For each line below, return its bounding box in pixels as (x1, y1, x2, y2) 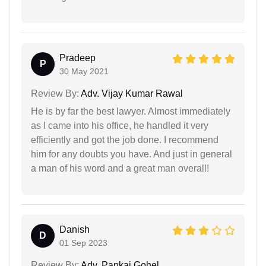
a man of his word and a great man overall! (31, 163, 209, 173)
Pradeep (59, 53, 96, 63)
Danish (59, 224, 90, 235)
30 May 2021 (59, 66, 109, 76)
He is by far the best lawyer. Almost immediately (31, 106, 230, 116)
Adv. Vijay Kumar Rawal (79, 88, 183, 99)
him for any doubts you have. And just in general (31, 149, 232, 159)
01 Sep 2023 (59, 238, 107, 248)
